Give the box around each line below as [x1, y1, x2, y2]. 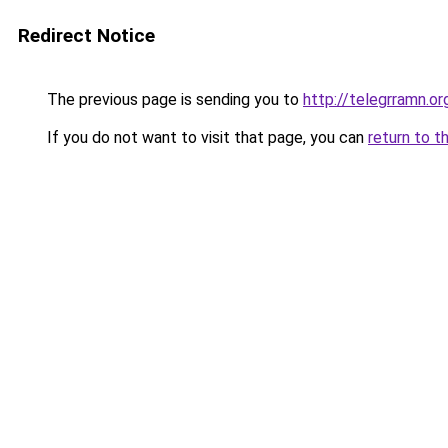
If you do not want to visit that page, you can [43, 128, 368, 147]
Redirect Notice [18, 24, 155, 47]
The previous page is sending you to [43, 90, 303, 109]
